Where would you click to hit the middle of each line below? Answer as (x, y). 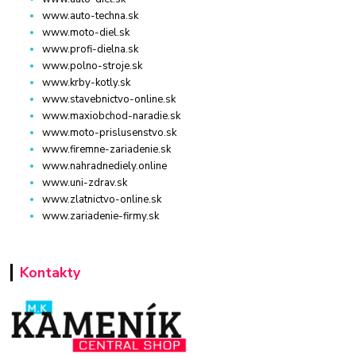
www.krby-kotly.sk (87, 83)
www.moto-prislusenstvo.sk (110, 133)
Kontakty (50, 273)
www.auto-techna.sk (91, 16)
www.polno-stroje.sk (93, 66)
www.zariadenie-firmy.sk (101, 217)
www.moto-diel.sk (86, 33)
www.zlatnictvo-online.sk (102, 200)
